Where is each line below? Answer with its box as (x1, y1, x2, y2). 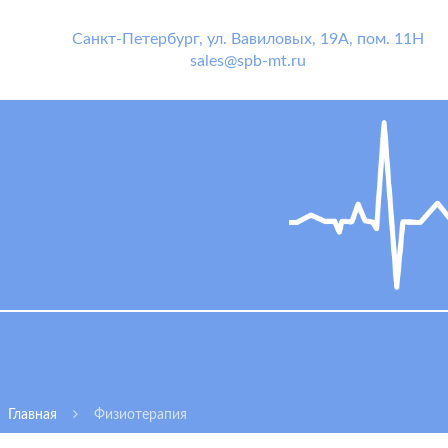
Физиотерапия (94, 408, 187, 422)
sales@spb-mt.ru (189, 53, 306, 69)
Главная (8, 408, 57, 422)
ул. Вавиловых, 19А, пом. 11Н (206, 31, 424, 47)
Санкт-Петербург (71, 31, 199, 47)
